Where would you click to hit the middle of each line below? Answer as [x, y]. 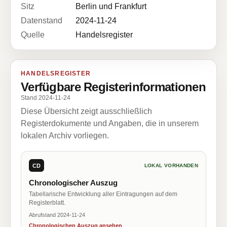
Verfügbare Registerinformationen [113, 87]
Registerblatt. [47, 203]
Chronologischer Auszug [73, 183]
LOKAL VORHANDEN [171, 165]
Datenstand [42, 21]
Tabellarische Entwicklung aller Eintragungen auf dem [103, 194]
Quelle [33, 35]
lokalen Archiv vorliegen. [65, 136]
